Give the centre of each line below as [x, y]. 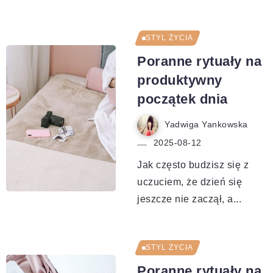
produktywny [180, 80]
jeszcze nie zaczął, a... [189, 199]
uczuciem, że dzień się [190, 182]
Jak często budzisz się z [193, 165]
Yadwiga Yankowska [206, 125]
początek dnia [183, 99]
